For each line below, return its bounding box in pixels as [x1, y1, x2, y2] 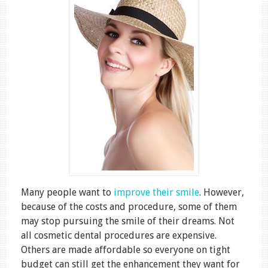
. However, [199, 186, 244, 198]
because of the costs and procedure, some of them [21, 200, 237, 212]
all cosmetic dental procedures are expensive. [21, 229, 217, 241]
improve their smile [114, 186, 199, 198]
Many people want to [21, 186, 114, 198]
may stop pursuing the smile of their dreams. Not [21, 215, 234, 227]
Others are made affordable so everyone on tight [21, 243, 230, 255]
